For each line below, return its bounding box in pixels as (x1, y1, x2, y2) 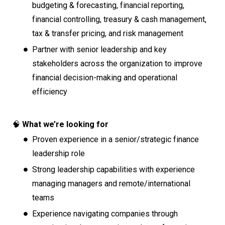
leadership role (32, 148, 85, 158)
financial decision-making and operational (32, 72, 177, 82)
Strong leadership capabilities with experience (32, 164, 195, 174)
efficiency (32, 86, 67, 96)
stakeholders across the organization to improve (32, 58, 202, 68)
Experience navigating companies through (32, 208, 178, 218)
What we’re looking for (22, 119, 108, 129)
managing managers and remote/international (32, 178, 190, 188)
